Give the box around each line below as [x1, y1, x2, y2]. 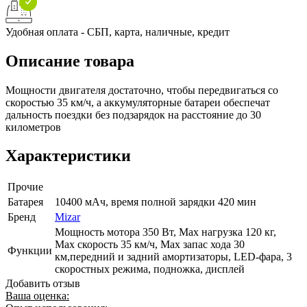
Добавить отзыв [5, 278, 80, 290]
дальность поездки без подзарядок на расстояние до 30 [5, 108, 261, 121]
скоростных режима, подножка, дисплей [55, 263, 245, 275]
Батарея [8, 196, 43, 208]
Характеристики [5, 147, 131, 165]
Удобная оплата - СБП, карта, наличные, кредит [5, 25, 230, 38]
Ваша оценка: [5, 290, 69, 302]
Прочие [8, 181, 43, 193]
